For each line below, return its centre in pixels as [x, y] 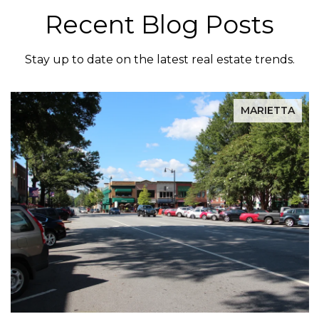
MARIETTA [268, 111]
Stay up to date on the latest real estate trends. [159, 60]
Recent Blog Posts [159, 25]
